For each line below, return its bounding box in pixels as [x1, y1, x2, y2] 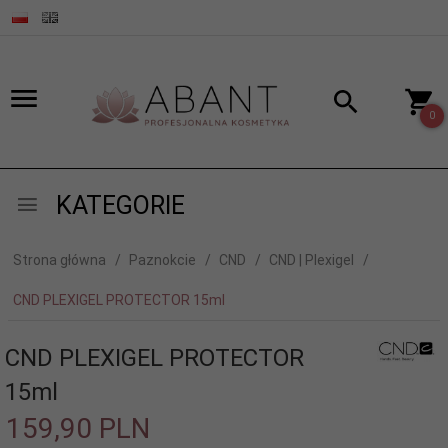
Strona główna [13, 251, 106, 268]
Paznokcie [129, 251, 196, 268]
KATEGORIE [50, 190, 185, 220]
